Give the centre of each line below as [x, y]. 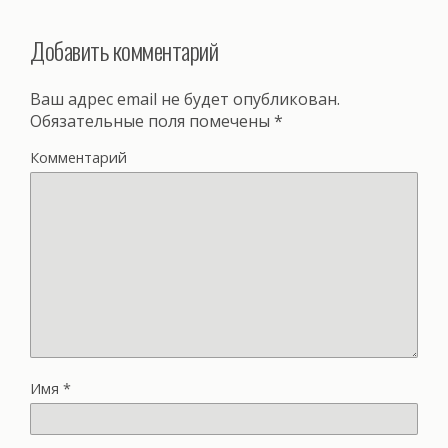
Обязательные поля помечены [152, 120]
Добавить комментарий [124, 49]
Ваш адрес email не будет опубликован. [185, 98]
